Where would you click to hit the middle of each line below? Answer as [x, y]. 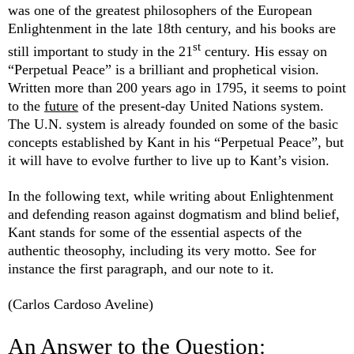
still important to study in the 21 [100, 52]
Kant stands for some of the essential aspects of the [155, 233]
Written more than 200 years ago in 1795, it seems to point [177, 88]
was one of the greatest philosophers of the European [160, 11]
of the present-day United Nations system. [201, 106]
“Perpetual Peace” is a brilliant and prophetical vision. [164, 70]
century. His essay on [264, 52]
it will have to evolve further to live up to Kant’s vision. [173, 161]
